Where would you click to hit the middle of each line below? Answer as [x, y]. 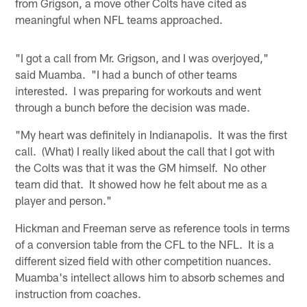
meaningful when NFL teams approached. [119, 20]
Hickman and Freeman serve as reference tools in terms [153, 228]
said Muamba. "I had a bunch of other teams [126, 74]
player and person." [64, 200]
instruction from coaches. [78, 294]
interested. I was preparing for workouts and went [138, 91]
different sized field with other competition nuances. [145, 261]
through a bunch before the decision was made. [133, 107]
